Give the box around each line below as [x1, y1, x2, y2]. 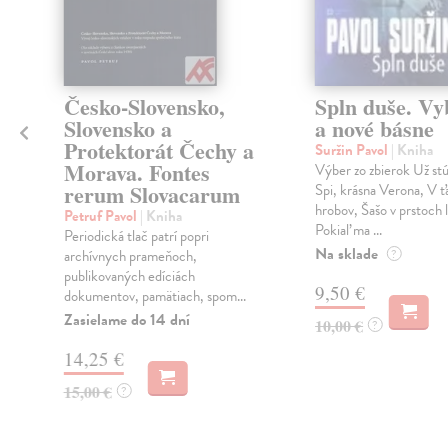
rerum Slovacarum [63, 178, 240, 212]
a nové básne [314, 112, 434, 146]
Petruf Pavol [63, 205, 140, 228]
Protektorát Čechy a [63, 134, 254, 168]
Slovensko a [63, 112, 172, 146]
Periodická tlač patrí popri [63, 225, 209, 248]
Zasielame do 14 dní [63, 308, 190, 333]
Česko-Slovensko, [63, 90, 225, 124]
